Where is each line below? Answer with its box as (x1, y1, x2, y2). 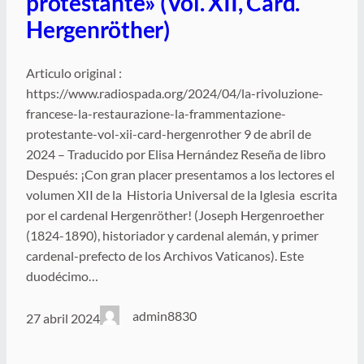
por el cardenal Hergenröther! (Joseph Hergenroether (26, 207, 324, 223)
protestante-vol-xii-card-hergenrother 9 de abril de (26, 126, 311, 142)
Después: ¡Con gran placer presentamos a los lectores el (26, 167, 335, 183)
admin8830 (132, 308, 197, 324)
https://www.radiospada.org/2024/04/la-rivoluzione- (26, 85, 323, 102)
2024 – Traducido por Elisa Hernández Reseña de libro (26, 146, 326, 162)
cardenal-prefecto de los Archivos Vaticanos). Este (26, 248, 304, 264)
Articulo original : (26, 65, 122, 81)
